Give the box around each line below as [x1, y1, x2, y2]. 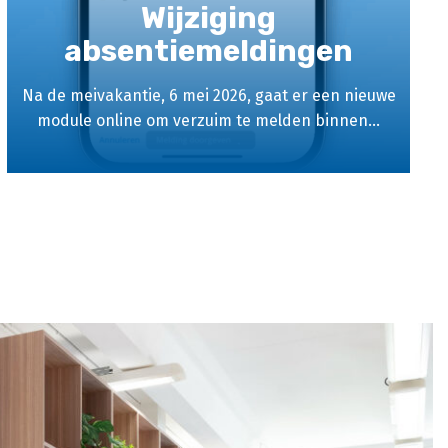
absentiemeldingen [64, 33, 354, 69]
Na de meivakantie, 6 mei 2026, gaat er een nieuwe [21, 86, 396, 105]
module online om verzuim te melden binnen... [37, 111, 381, 130]
